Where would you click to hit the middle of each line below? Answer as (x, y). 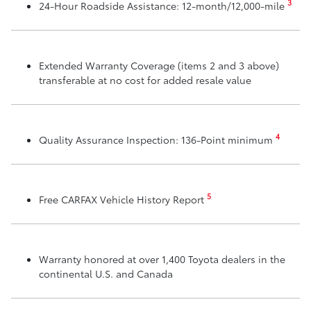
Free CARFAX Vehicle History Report (123, 199)
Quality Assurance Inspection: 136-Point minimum (157, 139)
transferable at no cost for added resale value (145, 79)
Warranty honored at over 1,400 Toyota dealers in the (162, 259)
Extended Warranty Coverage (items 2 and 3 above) (159, 65)
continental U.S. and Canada (106, 273)
